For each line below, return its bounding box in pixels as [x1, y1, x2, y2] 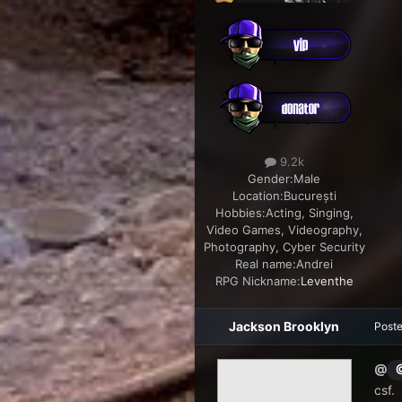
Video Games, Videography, [205, 223, 363, 238]
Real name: [235, 257, 297, 272]
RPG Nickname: [214, 274, 301, 289]
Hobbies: [214, 205, 266, 221]
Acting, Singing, [265, 205, 354, 221]
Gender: [248, 171, 294, 187]
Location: [232, 188, 284, 204]
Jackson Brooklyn [229, 319, 340, 335]
